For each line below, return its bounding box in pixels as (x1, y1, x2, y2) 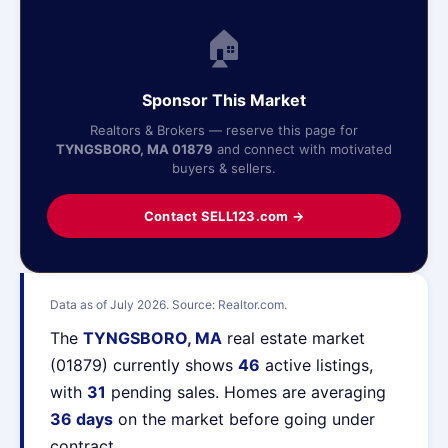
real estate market (222, 328, 365, 348)
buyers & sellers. (172, 160, 276, 176)
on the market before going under (113, 409, 375, 429)
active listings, (260, 355, 373, 375)
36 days (50, 409, 113, 429)
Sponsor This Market (142, 90, 306, 110)
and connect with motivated (213, 141, 392, 157)
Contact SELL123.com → (143, 208, 305, 224)
